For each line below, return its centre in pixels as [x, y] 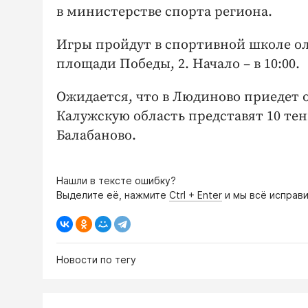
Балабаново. [98, 135]
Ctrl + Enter [196, 195]
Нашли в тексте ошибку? [116, 180]
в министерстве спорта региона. [164, 12]
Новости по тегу [96, 259]
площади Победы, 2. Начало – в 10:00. [178, 64]
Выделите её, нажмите [113, 195]
